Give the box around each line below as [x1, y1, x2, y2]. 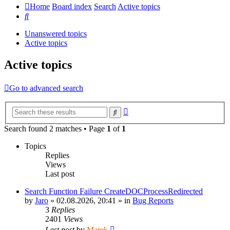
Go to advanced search [9, 84, 83, 93]
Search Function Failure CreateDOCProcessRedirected [25, 186, 203, 196]
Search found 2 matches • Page [4, 124, 107, 133]
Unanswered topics [25, 29, 87, 39]
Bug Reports [132, 196, 174, 205]
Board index [52, 2, 92, 11]
